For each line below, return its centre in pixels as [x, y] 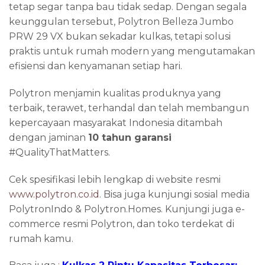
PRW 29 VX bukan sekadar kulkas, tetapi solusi [120, 37]
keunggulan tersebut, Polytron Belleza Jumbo [121, 22]
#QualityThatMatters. [59, 152]
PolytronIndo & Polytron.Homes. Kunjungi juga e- [127, 209]
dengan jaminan [49, 137]
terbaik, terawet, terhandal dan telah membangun [129, 108]
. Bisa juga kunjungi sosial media [174, 194]
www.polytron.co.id [54, 194]
